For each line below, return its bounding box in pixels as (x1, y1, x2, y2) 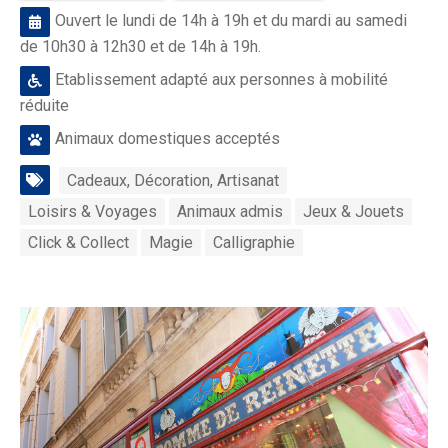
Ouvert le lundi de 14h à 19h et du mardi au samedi (55, 10, 407, 30)
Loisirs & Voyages (28, 201, 157, 221)
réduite (20, 95, 69, 115)
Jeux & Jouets (303, 201, 404, 221)
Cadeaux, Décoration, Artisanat (67, 170, 279, 190)
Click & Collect (28, 232, 129, 252)
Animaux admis (177, 201, 283, 221)
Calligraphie (213, 232, 295, 252)
